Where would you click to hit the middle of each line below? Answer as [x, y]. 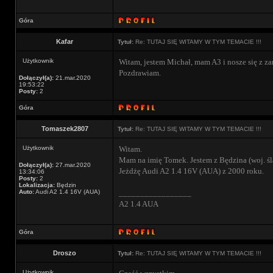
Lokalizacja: [37, 185]
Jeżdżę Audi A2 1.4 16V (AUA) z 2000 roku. [191, 171]
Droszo [65, 253]
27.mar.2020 [72, 165]
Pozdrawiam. [140, 73]
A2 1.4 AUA [139, 204]
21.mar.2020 [72, 78]
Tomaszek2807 [65, 129]
